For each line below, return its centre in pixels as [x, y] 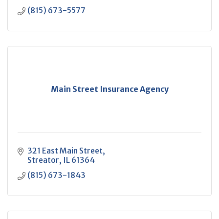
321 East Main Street [65, 151]
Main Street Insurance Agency [109, 89]
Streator [43, 160]
